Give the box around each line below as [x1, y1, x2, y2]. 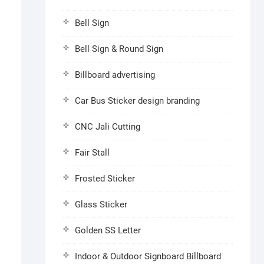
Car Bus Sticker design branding [75, 95, 200, 106]
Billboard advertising [75, 70, 155, 80]
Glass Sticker [75, 199, 127, 210]
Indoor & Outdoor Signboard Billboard [75, 251, 221, 262]
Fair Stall [75, 147, 110, 158]
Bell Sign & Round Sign [75, 44, 163, 54]
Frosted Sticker [75, 173, 135, 184]
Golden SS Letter [75, 225, 141, 236]
